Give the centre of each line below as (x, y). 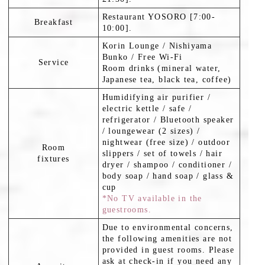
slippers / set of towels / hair (162, 153)
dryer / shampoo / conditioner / (167, 164)
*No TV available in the (152, 198)
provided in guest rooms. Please (168, 250)
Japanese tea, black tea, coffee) (167, 79)
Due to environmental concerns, (168, 227)
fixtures (54, 159)
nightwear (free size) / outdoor (166, 142)
